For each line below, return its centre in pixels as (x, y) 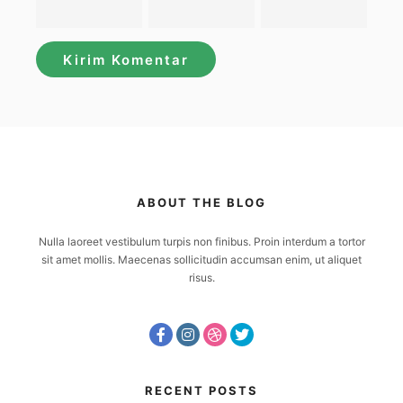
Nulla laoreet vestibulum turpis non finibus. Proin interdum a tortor (201, 242)
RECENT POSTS (201, 390)
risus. (201, 278)
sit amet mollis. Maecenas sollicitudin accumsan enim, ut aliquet (201, 260)
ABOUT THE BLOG (201, 202)
